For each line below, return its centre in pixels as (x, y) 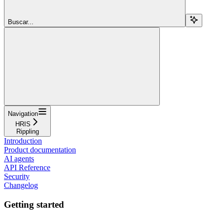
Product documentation (40, 149)
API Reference (27, 167)
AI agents (19, 158)
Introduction (23, 141)
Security (17, 176)
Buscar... (21, 22)
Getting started (34, 204)
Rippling (27, 131)
